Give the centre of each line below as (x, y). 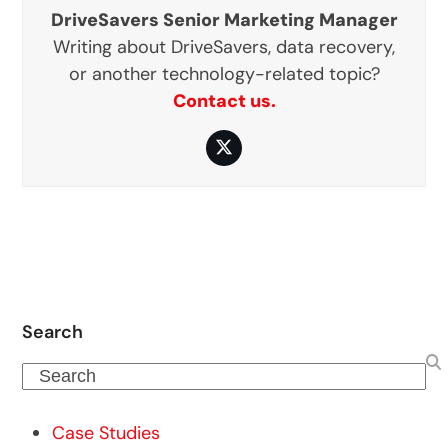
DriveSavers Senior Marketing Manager (224, 19)
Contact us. (224, 100)
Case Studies (106, 432)
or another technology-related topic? (224, 73)
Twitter (251, 155)
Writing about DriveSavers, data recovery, (224, 46)
